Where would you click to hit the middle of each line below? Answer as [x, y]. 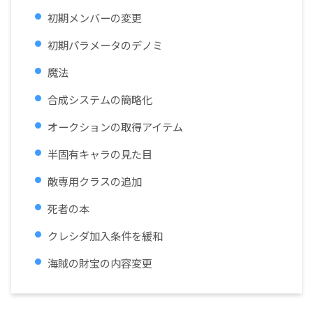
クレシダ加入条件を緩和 [105, 236]
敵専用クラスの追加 [95, 181]
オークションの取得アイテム [115, 127]
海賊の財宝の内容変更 [100, 263]
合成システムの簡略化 [100, 100]
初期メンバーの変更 [95, 18]
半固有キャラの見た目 [100, 154]
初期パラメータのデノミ [105, 45]
